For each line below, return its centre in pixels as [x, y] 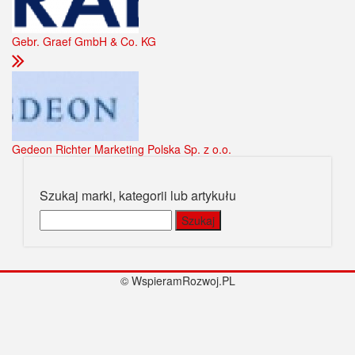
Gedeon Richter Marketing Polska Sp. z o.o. [122, 149]
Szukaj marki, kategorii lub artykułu [138, 196]
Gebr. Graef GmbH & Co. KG [84, 42]
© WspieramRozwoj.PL [177, 281]
